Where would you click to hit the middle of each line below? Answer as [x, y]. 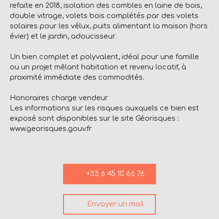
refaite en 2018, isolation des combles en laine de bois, [106, 5]
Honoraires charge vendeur [59, 98]
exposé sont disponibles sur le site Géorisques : [94, 118]
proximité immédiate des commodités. [77, 77]
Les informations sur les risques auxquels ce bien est [104, 108]
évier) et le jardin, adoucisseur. [63, 36]
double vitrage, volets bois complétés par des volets [104, 15]
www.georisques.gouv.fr [51, 128]
